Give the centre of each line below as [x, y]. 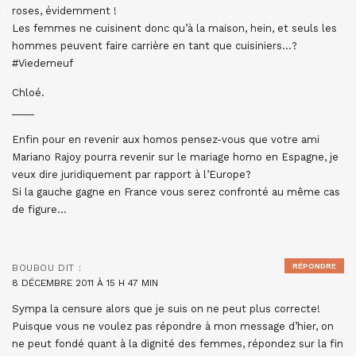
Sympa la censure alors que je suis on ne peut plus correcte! [166, 309]
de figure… [39, 209]
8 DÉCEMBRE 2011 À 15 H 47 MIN [85, 283]
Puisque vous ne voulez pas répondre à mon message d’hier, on [173, 326]
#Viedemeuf [43, 63]
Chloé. [28, 93]
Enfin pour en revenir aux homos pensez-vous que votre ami [166, 139]
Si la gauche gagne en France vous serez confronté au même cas [176, 192]
